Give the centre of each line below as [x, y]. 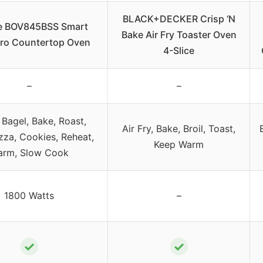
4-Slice [179, 50]
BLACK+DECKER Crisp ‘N [179, 18]
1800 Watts [29, 195]
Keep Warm [179, 144]
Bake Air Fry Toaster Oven [179, 34]
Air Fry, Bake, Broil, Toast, [179, 128]
